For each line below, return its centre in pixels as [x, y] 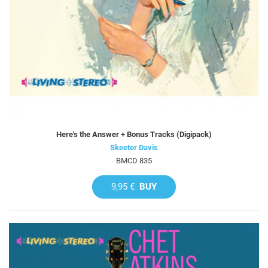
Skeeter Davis [134, 147]
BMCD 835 [134, 160]
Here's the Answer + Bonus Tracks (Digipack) [134, 134]
